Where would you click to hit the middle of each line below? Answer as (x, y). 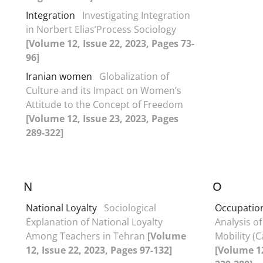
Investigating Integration (136, 15)
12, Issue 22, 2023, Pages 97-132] (99, 250)
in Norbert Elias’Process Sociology (101, 29)
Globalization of (134, 76)
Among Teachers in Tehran (87, 236)
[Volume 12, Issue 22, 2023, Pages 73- (110, 43)
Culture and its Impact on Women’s (104, 90)
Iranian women (59, 76)
